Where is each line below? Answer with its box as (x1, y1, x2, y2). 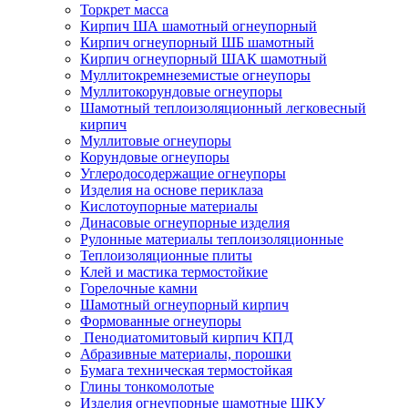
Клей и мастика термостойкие (80, 263, 268, 280)
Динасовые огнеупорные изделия (80, 214, 290, 230)
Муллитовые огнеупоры (80, 132, 231, 148)
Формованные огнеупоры (80, 312, 241, 329)
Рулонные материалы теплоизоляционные (80, 230, 343, 247)
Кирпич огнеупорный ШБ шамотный (80, 34, 314, 50)
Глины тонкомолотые (80, 378, 214, 394)
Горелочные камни (80, 280, 198, 296)
